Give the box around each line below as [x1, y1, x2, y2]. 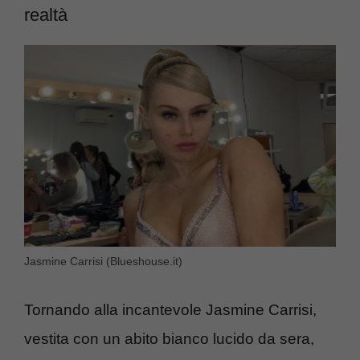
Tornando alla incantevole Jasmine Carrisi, [24, 301, 317, 318]
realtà [24, 4, 67, 25]
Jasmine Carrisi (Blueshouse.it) [24, 255, 182, 268]
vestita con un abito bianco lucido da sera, [24, 329, 314, 347]
